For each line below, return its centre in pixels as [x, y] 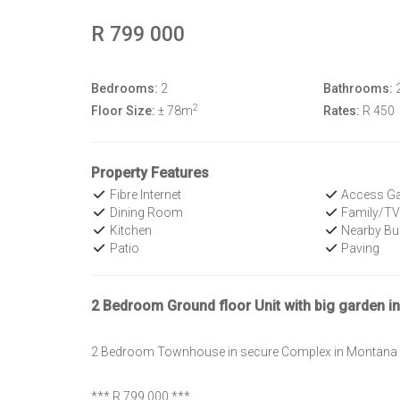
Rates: [341, 111]
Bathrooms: [358, 88]
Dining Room [145, 212]
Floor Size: [123, 111]
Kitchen [129, 230]
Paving [359, 248]
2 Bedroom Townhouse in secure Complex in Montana [244, 352]
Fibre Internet [144, 195]
